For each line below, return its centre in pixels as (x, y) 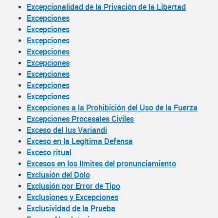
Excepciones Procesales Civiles (80, 119)
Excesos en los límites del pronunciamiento (101, 163)
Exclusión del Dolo (58, 175)
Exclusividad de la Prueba (71, 208)
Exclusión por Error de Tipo (73, 186)
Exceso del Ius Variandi (67, 130)
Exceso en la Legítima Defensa (80, 141)
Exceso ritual (49, 152)
